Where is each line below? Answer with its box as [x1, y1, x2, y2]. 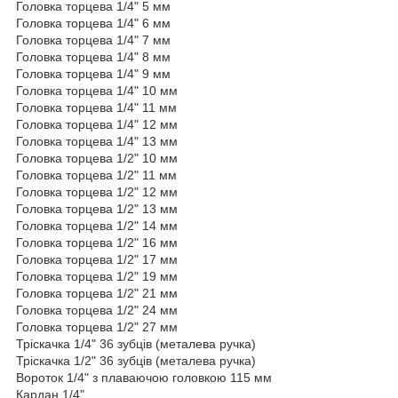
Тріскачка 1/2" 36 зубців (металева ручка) [16, 353, 256, 368]
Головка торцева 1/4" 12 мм [16, 116, 178, 131]
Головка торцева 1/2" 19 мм [16, 268, 178, 283]
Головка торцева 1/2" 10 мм [16, 150, 178, 165]
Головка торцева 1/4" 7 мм [16, 32, 171, 47]
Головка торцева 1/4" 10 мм [16, 83, 178, 98]
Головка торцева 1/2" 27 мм [16, 319, 178, 334]
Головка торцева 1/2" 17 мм [16, 251, 178, 267]
